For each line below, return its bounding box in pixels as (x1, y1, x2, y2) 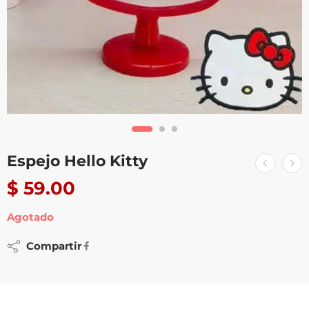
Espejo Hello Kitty (7, 151, 148, 170)
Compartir (21, 239, 81, 252)
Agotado (7, 210, 54, 223)
